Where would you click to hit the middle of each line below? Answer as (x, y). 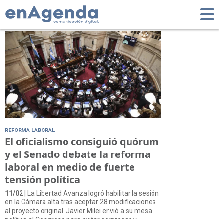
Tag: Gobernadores (75, 13)
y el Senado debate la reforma (78, 154)
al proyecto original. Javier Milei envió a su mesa (78, 210)
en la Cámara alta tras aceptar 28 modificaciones (80, 202)
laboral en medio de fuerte (70, 167)
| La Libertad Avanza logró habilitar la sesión (91, 193)
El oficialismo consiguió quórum (82, 141)
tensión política (43, 179)
